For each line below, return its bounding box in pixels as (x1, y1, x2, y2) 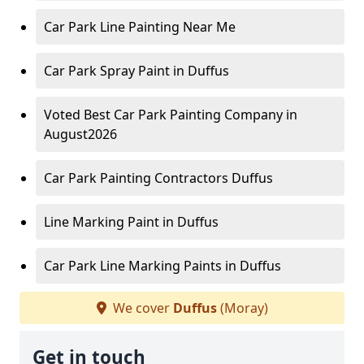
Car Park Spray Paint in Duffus (44, 62, 229, 80)
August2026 (44, 125, 117, 144)
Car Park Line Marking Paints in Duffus (44, 257, 281, 275)
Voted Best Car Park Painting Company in (44, 106, 297, 124)
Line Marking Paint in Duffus (44, 213, 219, 232)
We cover (109, 299, 173, 318)
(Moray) (216, 299, 268, 318)
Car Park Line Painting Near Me (44, 18, 236, 37)
